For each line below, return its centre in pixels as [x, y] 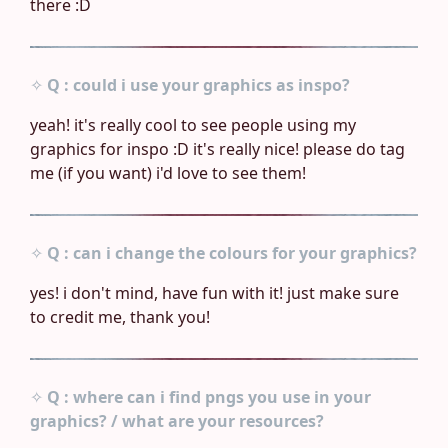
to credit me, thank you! [120, 317]
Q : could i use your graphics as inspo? [198, 85]
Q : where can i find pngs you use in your [209, 397]
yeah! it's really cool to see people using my [193, 125]
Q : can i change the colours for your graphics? [232, 253]
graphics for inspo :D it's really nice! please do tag [217, 149]
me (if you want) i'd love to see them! [168, 173]
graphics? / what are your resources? [177, 421]
